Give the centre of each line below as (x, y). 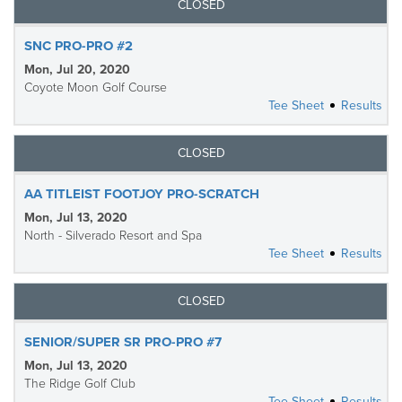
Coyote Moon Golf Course (96, 87)
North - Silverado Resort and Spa (113, 236)
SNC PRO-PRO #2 (79, 46)
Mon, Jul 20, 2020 (77, 70)
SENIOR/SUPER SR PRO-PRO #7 (123, 342)
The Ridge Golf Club (80, 384)
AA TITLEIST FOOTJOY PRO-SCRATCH (142, 194)
